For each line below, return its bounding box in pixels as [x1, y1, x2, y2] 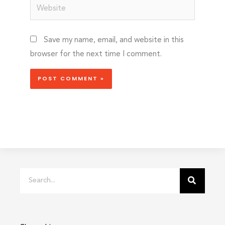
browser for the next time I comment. [30, 50, 162, 58]
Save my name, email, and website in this [44, 36, 184, 44]
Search [20, 170, 43, 179]
